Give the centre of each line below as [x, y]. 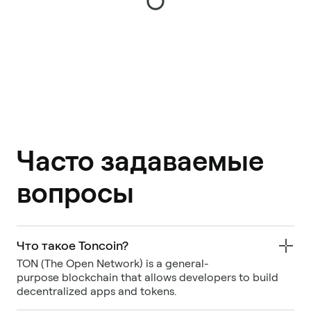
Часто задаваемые [140, 161]
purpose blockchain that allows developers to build [148, 277]
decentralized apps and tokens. [96, 291]
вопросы [75, 193]
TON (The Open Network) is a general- [112, 263]
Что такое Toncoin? [73, 245]
